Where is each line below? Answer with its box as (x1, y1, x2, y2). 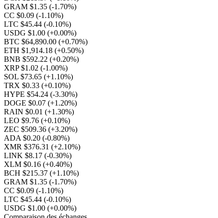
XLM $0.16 (4, 160, 43, 168)
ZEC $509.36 (4, 125, 48, 133)
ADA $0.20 (4, 134, 42, 142)
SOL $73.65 (4, 73, 44, 81)
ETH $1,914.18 (4, 46, 54, 54)
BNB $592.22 (4, 55, 50, 63)
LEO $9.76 (4, 116, 41, 125)
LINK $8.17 (4, 151, 44, 160)
